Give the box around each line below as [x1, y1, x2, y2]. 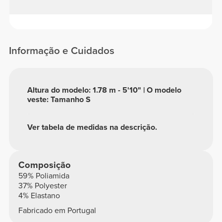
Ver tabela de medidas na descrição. [27, 122, 158, 133]
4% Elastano [18, 191, 60, 201]
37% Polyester [18, 181, 67, 191]
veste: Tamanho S [27, 95, 91, 105]
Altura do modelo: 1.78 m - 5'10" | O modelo [27, 85, 182, 96]
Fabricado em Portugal [18, 205, 96, 216]
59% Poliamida [18, 171, 69, 181]
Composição [18, 160, 71, 171]
